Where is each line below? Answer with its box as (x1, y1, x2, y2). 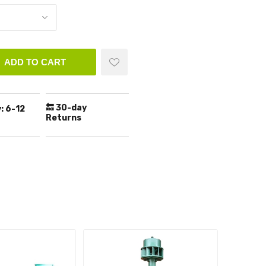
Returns (45, 113, 81, 123)
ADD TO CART (4, 57, 66, 68)
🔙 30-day (45, 103, 87, 113)
